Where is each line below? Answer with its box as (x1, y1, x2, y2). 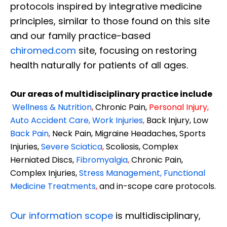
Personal (149, 101, 184, 113)
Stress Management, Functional (79, 167, 205, 179)
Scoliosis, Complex (104, 140, 178, 153)
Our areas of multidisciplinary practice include (10, 88, 212, 100)
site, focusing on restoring (79, 44, 197, 57)
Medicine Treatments (10, 180, 96, 192)
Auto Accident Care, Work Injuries (10, 114, 143, 126)
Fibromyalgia (76, 154, 128, 166)
